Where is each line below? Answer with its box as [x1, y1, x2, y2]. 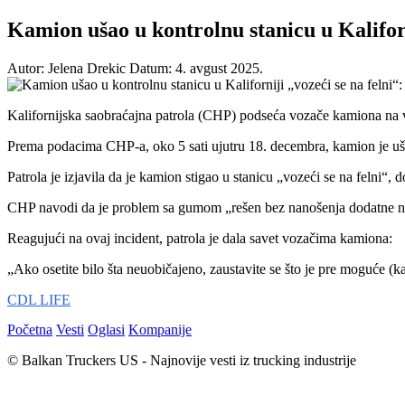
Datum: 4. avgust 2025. [129, 60, 263, 76]
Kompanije [128, 321, 192, 337]
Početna [7, 321, 52, 337]
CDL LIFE [7, 291, 71, 307]
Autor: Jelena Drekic [7, 60, 126, 76]
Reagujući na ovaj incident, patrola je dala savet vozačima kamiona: [7, 230, 392, 246]
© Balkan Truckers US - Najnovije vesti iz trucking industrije [7, 352, 356, 368]
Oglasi [88, 321, 125, 337]
